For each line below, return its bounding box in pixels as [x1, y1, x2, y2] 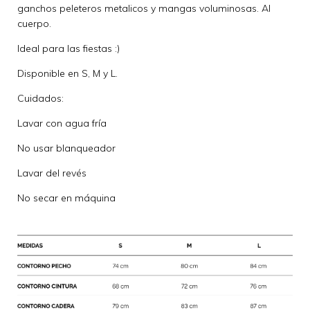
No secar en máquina [17, 192, 116, 205]
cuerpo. [17, 17, 51, 30]
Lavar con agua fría [17, 117, 107, 130]
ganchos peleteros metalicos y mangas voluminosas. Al [17, 2, 271, 15]
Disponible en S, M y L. [17, 67, 118, 80]
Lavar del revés [17, 167, 89, 180]
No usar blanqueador [17, 142, 116, 155]
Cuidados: [17, 92, 64, 105]
